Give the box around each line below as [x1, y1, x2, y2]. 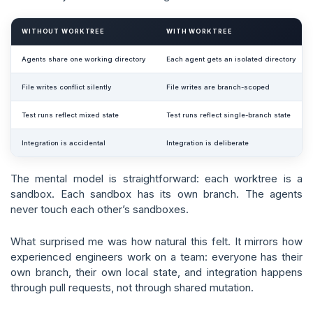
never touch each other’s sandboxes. [10, 203, 189, 216]
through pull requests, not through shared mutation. [10, 281, 254, 294]
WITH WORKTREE [166, 28, 233, 35]
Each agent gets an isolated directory [166, 55, 296, 63]
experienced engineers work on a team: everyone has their [10, 250, 303, 263]
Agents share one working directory [22, 55, 145, 63]
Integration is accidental [22, 139, 105, 147]
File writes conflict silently [22, 83, 111, 91]
